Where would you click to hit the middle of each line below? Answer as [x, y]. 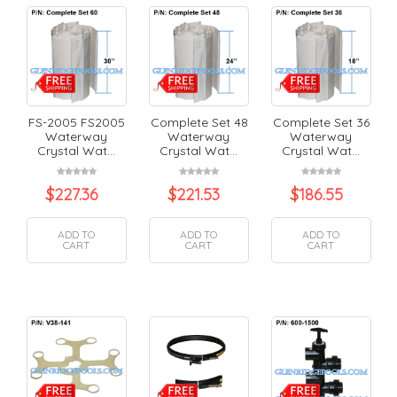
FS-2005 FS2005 [77, 122]
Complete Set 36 [322, 122]
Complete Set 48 [199, 122]
